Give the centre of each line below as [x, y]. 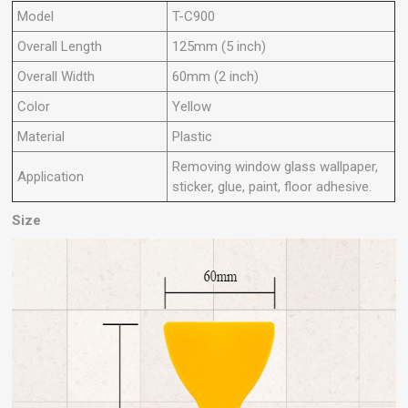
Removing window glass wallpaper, [275, 166]
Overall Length [60, 46]
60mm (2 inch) [216, 76]
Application [51, 176]
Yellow [192, 106]
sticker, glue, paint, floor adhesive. [272, 186]
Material [41, 136]
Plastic [193, 136]
